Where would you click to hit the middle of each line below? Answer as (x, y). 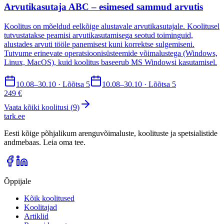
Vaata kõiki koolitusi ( (38, 107)
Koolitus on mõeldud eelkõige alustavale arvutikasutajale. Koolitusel (112, 26)
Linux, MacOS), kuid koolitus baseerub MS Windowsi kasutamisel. (110, 62)
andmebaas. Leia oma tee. (45, 142)
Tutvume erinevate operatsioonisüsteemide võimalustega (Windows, (111, 53)
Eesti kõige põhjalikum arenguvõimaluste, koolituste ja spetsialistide (111, 133)
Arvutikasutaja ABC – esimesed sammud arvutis (103, 7)
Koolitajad (40, 207)
